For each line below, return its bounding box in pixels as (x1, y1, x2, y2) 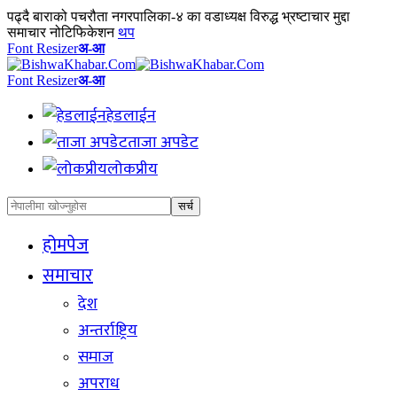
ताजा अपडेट (128, 129, 198, 156)
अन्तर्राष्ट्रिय (78, 317, 137, 344)
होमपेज (43, 230, 89, 261)
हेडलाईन (106, 103, 156, 129)
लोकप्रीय (107, 156, 158, 183)
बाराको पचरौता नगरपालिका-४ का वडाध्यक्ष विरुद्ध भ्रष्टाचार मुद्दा (33, 9, 350, 24)
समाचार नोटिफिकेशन (7, 25, 114, 40)
